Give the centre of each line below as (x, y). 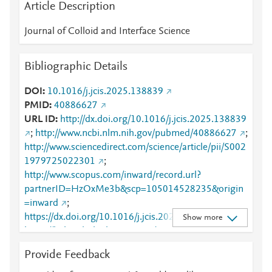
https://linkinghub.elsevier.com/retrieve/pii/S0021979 (136, 231)
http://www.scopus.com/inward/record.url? (113, 175)
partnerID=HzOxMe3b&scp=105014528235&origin (134, 189)
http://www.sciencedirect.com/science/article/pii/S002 (135, 148)
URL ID (40, 120)
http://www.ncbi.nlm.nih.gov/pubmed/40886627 (136, 134)
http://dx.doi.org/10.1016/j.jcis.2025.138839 (153, 120)
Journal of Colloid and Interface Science (107, 32)
